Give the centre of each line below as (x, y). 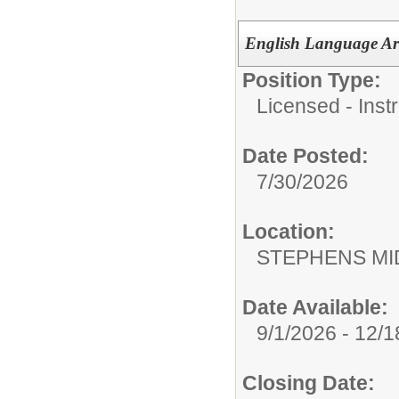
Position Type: (312, 80)
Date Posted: (305, 156)
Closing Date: (309, 383)
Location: (289, 232)
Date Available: (315, 307)
